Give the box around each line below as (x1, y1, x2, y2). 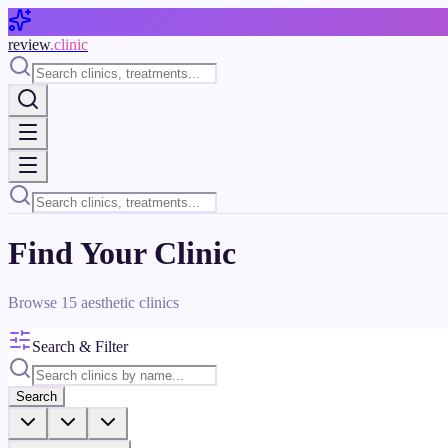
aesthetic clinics (77, 293, 179, 311)
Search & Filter (32, 337, 128, 355)
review (8, 36, 50, 53)
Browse (8, 293, 61, 311)
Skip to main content (7, 7, 137, 24)
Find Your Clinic (8, 235, 236, 272)
